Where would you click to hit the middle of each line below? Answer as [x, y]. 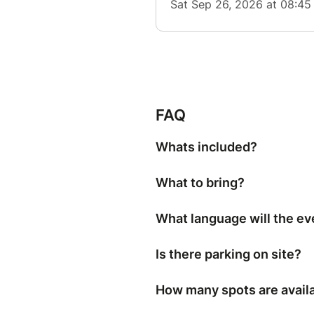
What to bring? [200, 183]
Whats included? [206, 147]
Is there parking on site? [228, 254]
